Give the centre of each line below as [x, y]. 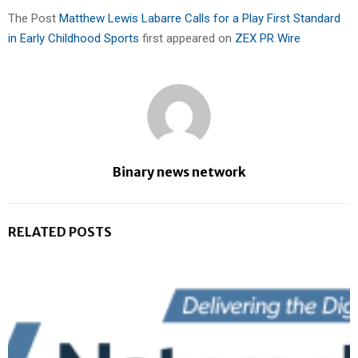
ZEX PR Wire [268, 39]
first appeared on [189, 39]
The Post [34, 19]
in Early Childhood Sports [75, 39]
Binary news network [179, 172]
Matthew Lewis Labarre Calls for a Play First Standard [200, 19]
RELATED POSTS [60, 232]
